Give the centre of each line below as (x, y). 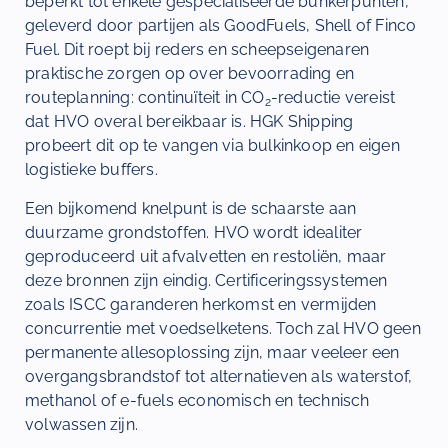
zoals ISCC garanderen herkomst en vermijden (201, 304)
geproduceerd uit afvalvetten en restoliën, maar (206, 256)
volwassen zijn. (81, 424)
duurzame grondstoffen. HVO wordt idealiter (194, 232)
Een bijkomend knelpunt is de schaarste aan (191, 208)
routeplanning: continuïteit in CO (145, 98)
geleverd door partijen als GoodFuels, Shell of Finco (221, 26)
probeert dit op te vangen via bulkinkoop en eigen (212, 146)
